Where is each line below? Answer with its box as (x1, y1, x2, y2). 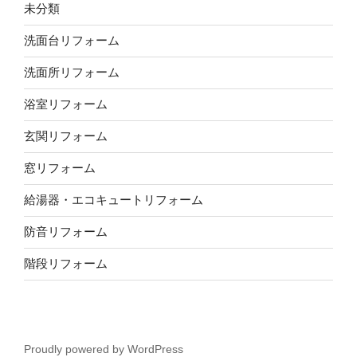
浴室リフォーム (24, 97, 108, 112)
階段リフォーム (24, 257, 108, 271)
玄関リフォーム (24, 129, 108, 143)
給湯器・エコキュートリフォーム (24, 193, 203, 207)
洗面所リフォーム (24, 65, 120, 80)
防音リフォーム (24, 225, 108, 239)
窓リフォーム (24, 161, 96, 175)
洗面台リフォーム (24, 33, 120, 48)
